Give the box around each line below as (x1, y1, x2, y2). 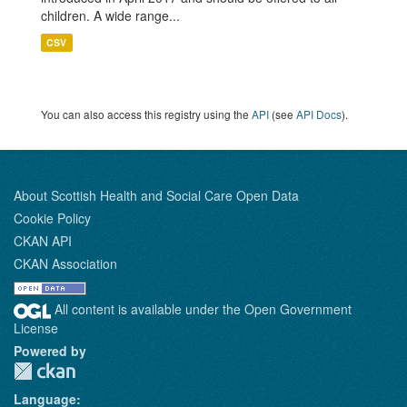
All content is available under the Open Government (51, 300, 352, 318)
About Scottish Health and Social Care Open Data (14, 186, 299, 204)
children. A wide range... (41, 6, 180, 25)
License (14, 318, 58, 337)
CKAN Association (14, 254, 117, 273)
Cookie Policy (14, 209, 91, 227)
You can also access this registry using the (41, 106, 252, 122)
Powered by (14, 341, 86, 360)
